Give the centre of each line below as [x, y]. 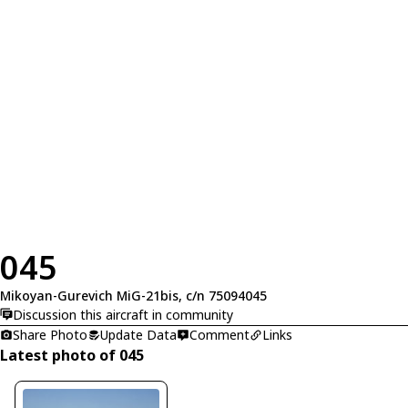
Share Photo [50, 335]
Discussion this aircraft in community [123, 314]
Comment [219, 335]
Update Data [138, 335]
